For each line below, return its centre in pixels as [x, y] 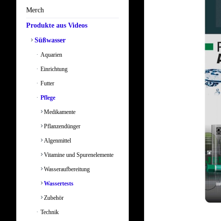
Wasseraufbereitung [66, 169]
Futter [47, 84]
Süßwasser [49, 40]
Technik [49, 212]
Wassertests [58, 184]
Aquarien [51, 55]
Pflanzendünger [61, 127]
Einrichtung [53, 69]
